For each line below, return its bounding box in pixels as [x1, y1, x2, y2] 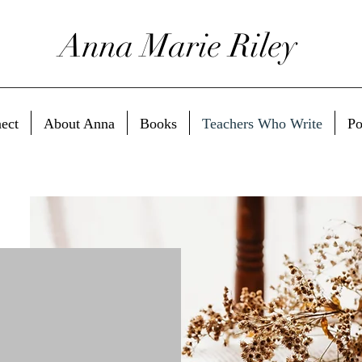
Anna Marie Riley [58, 26, 297, 66]
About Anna [43, 116, 115, 132]
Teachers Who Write [201, 116, 322, 132]
